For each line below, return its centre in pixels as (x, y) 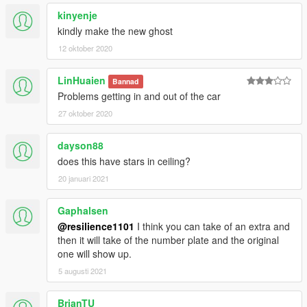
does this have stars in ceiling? (124, 161)
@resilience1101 (96, 226)
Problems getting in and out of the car (139, 96)
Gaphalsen (83, 211)
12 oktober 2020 (85, 48)
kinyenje (77, 15)
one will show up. (95, 254)
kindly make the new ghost (115, 31)
